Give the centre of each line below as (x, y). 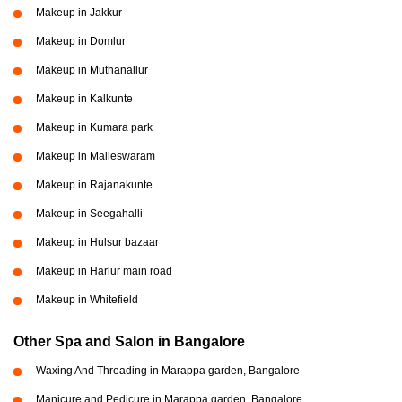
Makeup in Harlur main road (104, 271)
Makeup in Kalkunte (84, 99)
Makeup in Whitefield (87, 300)
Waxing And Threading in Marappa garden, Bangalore (168, 371)
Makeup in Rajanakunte (94, 185)
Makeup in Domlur (81, 41)
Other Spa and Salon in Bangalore (129, 341)
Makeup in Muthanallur (92, 70)
